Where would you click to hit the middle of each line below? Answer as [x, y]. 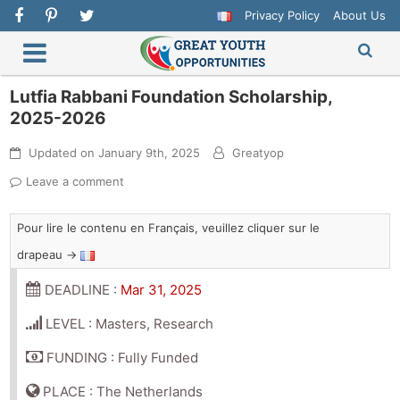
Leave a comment [75, 182]
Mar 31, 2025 [162, 290]
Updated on [62, 153]
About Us [359, 15]
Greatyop [258, 153]
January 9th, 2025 [150, 153]
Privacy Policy [282, 15]
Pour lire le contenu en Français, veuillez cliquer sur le [169, 228]
